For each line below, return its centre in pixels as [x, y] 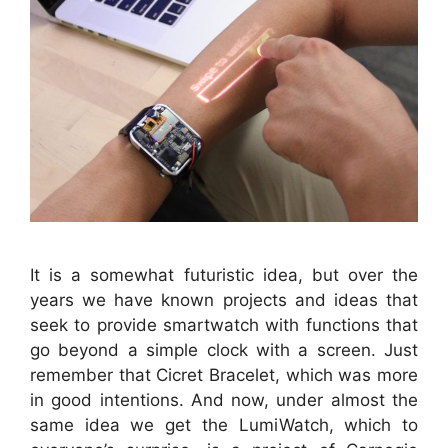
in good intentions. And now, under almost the [224, 399]
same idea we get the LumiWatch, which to [224, 424]
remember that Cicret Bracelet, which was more [224, 374]
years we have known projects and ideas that [224, 299]
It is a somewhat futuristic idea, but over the [224, 274]
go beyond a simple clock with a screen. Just [224, 349]
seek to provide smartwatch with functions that [224, 324]
